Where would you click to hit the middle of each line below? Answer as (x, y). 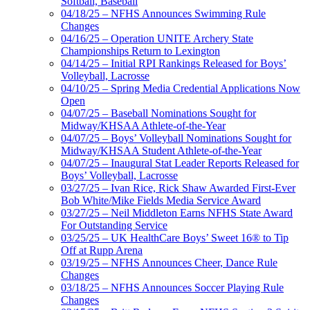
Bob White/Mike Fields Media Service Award (161, 201)
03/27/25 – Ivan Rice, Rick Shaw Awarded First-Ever (178, 188)
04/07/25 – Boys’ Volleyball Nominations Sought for (176, 138)
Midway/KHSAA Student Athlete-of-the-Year (161, 151)
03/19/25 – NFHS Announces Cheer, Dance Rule (169, 263)
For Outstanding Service (114, 226)
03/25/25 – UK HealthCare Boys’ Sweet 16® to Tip (175, 238)
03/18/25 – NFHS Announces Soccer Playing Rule (172, 288)
